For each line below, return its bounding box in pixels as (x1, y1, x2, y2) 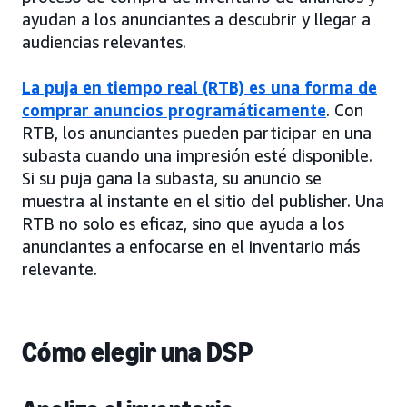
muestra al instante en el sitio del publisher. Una (22, 191, 384, 212)
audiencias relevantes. (22, 32, 186, 53)
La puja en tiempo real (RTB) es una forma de (22, 77, 377, 98)
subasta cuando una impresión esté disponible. (22, 145, 372, 166)
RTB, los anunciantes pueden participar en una (22, 123, 372, 144)
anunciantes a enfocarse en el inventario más (22, 236, 360, 257)
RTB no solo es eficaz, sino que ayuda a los (22, 213, 344, 234)
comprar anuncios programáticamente (22, 100, 326, 121)
